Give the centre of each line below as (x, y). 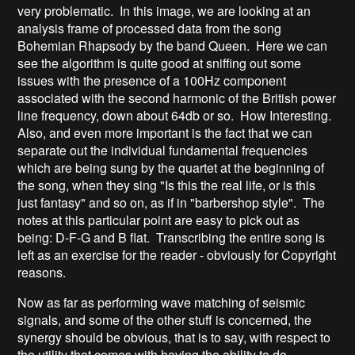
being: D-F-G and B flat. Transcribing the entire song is (172, 237)
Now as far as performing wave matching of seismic (162, 302)
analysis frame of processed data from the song (150, 28)
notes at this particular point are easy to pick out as (159, 219)
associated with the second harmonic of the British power (177, 97)
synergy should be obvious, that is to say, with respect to (174, 337)
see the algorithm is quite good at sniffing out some (160, 63)
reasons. (42, 272)
